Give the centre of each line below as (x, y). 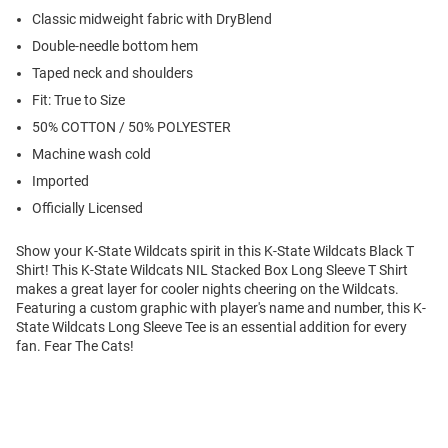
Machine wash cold (91, 154)
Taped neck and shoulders (112, 73)
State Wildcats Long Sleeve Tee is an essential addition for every (211, 327)
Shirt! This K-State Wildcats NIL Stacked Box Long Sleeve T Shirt (212, 270)
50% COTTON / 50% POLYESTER (131, 127)
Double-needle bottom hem (115, 46)
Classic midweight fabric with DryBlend (152, 19)
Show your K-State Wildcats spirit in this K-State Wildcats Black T (215, 251)
